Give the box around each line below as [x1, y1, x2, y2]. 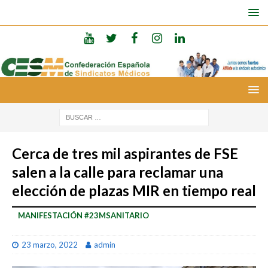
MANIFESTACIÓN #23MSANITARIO [18, 210, 149, 220]
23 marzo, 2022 [22, 239, 78, 249]
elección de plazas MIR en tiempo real [12, 181, 256, 199]
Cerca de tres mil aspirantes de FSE [12, 144, 238, 162]
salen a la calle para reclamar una [12, 163, 223, 181]
